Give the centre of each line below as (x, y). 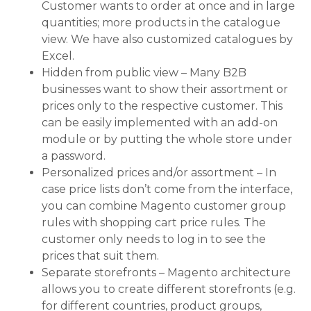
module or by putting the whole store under (167, 140)
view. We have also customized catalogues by (167, 40)
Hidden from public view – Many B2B (144, 73)
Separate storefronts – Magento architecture (166, 273)
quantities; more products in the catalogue (161, 23)
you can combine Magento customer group (164, 206)
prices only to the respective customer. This (162, 106)
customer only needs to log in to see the (154, 239)
